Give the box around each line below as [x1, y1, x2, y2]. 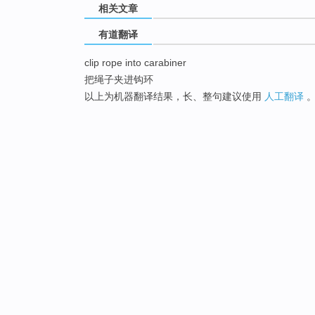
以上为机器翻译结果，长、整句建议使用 [84, 91, 264, 103]
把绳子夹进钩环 [84, 74, 153, 86]
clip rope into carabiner [84, 57, 186, 69]
